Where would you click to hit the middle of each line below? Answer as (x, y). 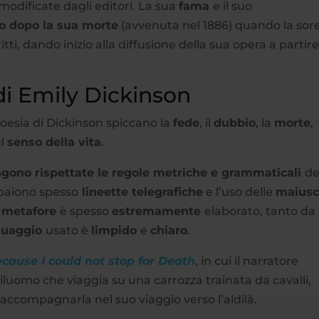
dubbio (235, 122)
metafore (31, 211)
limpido (116, 230)
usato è (69, 230)
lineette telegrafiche (141, 192)
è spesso (86, 211)
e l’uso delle (240, 192)
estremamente (158, 211)
